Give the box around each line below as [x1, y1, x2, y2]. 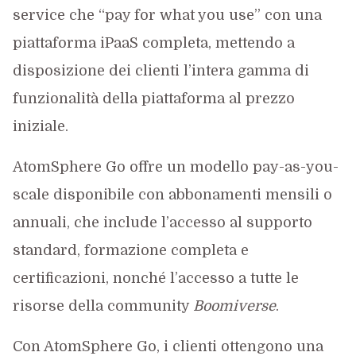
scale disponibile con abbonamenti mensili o [12, 187, 332, 203]
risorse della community [12, 298, 193, 314]
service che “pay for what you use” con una [12, 7, 322, 23]
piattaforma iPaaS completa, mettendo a [12, 35, 295, 51]
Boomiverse [192, 298, 276, 314]
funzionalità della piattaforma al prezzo [12, 91, 295, 106]
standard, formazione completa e [12, 242, 249, 258]
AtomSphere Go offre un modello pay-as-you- [12, 159, 339, 175]
